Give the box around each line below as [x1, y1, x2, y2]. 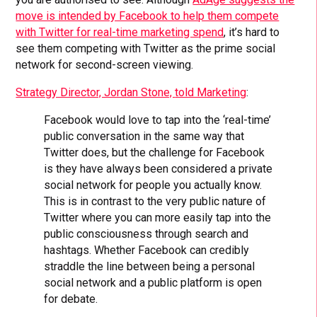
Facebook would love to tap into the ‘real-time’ [44, 113, 272, 127]
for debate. [44, 292, 98, 306]
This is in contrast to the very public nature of [44, 195, 267, 209]
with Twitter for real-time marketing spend [16, 25, 224, 40]
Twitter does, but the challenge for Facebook [44, 146, 265, 160]
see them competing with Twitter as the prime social [16, 42, 276, 56]
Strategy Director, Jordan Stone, [16, 86, 175, 100]
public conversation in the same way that [44, 129, 245, 144]
